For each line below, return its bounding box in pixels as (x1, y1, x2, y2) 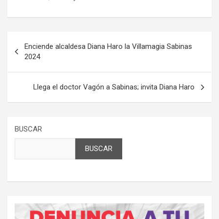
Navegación (7, 32, 72, 46)
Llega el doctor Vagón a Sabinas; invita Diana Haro (33, 83, 195, 92)
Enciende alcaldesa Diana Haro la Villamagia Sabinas (24, 42, 192, 51)
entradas (7, 63, 57, 78)
